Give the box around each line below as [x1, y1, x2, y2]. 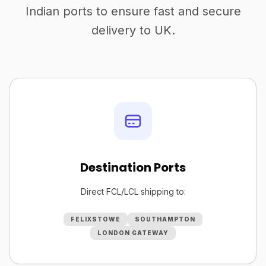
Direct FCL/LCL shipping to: [80, 186, 186, 197]
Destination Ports [80, 159, 186, 176]
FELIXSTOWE [71, 216, 121, 223]
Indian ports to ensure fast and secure [25, 4, 241, 18]
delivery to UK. [91, 23, 175, 37]
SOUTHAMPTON [135, 216, 195, 223]
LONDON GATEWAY [97, 229, 169, 236]
